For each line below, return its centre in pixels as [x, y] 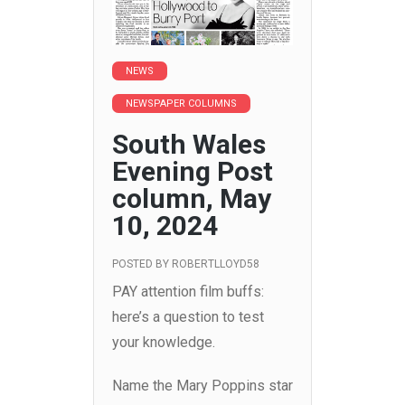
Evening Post [193, 172]
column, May [192, 199]
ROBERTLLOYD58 [216, 264]
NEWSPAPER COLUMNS [181, 104]
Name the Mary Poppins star [202, 386]
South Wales [189, 145]
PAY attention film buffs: [188, 292]
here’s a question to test [188, 317]
